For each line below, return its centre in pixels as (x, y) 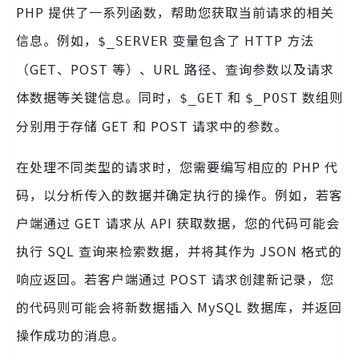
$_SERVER (133, 42)
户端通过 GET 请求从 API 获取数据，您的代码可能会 (178, 223)
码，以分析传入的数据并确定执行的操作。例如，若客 (179, 195)
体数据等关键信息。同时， (98, 97)
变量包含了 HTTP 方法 (241, 40)
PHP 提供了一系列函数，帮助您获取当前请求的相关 (175, 12)
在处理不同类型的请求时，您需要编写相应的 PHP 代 (177, 167)
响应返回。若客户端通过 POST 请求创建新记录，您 (175, 279)
